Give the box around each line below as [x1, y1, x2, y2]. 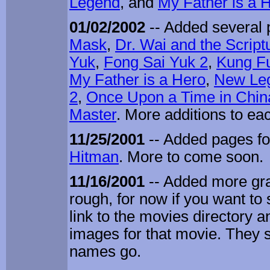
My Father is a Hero [69, 71, 206, 89]
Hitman [69, 148, 119, 166]
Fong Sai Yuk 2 [104, 54, 208, 71]
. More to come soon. [119, 148, 263, 166]
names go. [69, 243, 141, 260]
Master [69, 106, 116, 124]
